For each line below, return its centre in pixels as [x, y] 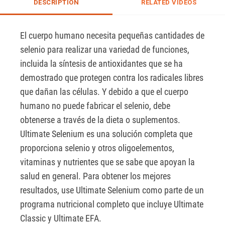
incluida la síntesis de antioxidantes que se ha [101, 64]
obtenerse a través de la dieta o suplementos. [100, 120]
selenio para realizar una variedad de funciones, [105, 50]
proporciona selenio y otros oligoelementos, [97, 148]
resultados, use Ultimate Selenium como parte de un [112, 190]
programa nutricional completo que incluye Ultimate [112, 204]
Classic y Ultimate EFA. [61, 218]
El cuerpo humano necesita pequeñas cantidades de [112, 36]
